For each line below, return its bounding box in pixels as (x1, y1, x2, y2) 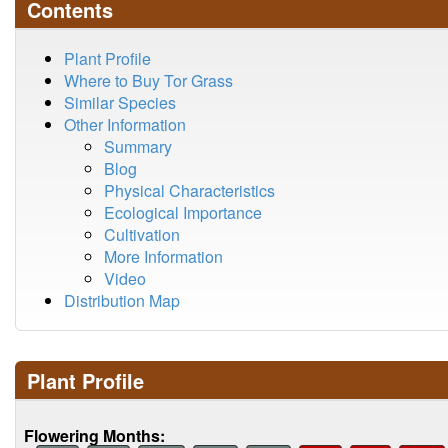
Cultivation (104, 223, 180, 246)
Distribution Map (64, 289, 180, 312)
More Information (104, 245, 223, 268)
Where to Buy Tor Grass (64, 69, 233, 92)
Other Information (64, 113, 186, 136)
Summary (104, 135, 172, 158)
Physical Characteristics (104, 179, 275, 202)
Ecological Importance (104, 201, 262, 224)
